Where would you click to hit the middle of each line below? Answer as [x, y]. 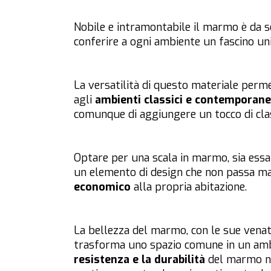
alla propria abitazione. [189, 187]
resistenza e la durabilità [139, 260]
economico [102, 187]
